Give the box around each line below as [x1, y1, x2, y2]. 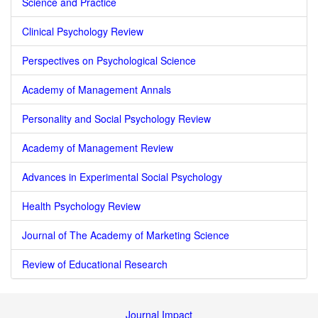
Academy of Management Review [22, 141, 173, 155]
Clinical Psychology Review [22, 24, 143, 38]
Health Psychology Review [22, 199, 141, 213]
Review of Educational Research [22, 257, 168, 271]
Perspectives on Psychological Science [22, 53, 196, 67]
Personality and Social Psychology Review [22, 111, 211, 126]
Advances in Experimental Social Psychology [22, 170, 222, 184]
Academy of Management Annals [22, 82, 171, 97]
